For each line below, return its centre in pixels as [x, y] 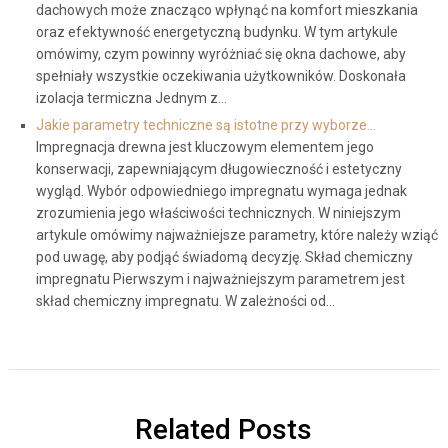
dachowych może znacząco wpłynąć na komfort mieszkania [226, 10]
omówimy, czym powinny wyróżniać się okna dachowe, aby [220, 54]
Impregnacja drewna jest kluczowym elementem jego [204, 147]
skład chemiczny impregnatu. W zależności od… [185, 301]
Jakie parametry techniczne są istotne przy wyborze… [205, 125]
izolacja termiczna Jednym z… [131, 98]
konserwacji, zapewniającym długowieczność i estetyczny [218, 169]
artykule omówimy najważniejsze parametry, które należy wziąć [236, 235]
